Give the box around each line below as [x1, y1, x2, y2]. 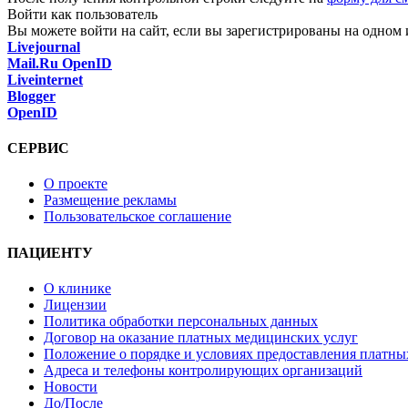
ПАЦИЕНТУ [7, 244, 93, 260]
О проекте [44, 176, 107, 192]
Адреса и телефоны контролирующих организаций [44, 362, 362, 378]
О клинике [44, 280, 111, 296]
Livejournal [7, 38, 80, 55]
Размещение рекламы [44, 192, 177, 209]
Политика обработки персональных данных [44, 312, 318, 329]
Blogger [7, 87, 56, 104]
